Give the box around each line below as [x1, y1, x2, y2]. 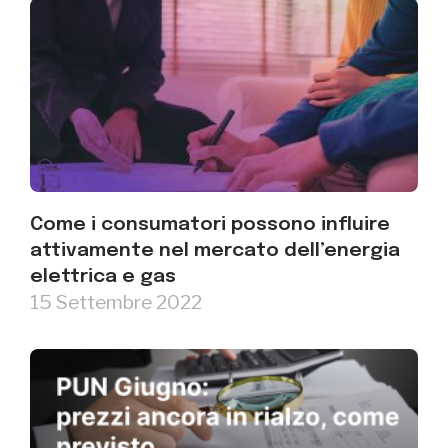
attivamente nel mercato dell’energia [30, 240, 400, 261]
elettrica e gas [30, 266, 176, 287]
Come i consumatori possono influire [30, 214, 390, 235]
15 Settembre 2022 [30, 289, 202, 314]
